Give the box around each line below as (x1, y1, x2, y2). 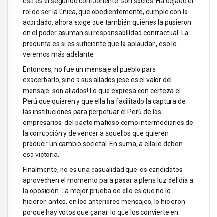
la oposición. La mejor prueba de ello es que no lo (23, 186, 170, 195)
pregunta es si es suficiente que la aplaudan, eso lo (23, 40, 177, 48)
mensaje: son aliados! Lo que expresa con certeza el (23, 86, 181, 94)
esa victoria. (23, 150, 59, 158)
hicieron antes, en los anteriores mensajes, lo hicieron (23, 197, 185, 205)
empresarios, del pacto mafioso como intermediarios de (23, 118, 193, 126)
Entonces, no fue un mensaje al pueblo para (23, 65, 156, 73)
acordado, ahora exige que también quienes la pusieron (23, 18, 191, 27)
